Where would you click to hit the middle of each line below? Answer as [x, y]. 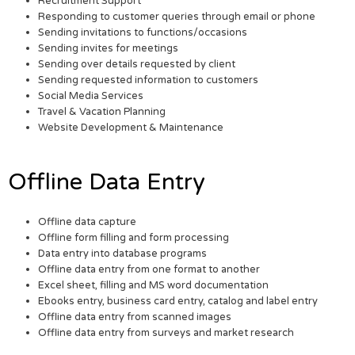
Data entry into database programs [123, 254]
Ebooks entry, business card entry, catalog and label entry [178, 302]
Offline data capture [88, 222]
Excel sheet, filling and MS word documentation [154, 286]
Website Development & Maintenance [131, 128]
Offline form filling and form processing [134, 238]
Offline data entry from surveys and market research [166, 333]
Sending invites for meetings [109, 49]
